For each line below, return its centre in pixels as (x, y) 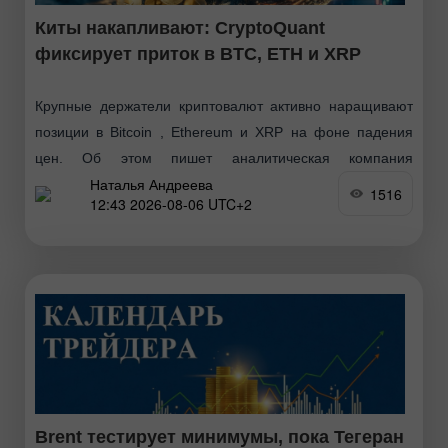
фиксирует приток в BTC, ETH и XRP (198, 54)
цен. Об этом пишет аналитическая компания (224, 158)
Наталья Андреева (151, 183)
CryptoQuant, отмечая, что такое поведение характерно (224, 184)
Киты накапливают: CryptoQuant (180, 28)
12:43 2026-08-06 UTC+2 (171, 203)
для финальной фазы (106, 210)
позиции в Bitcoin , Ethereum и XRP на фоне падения (224, 132)
